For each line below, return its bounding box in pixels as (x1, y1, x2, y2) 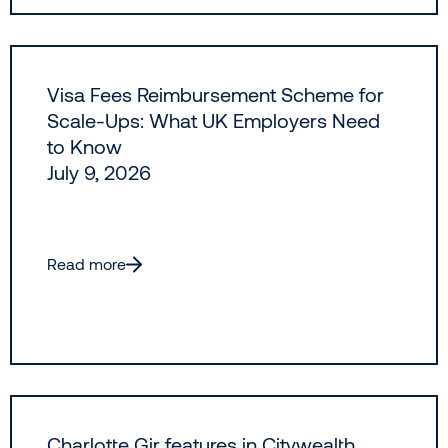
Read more (47, 254, 126, 274)
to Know (47, 134, 122, 159)
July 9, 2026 (47, 160, 151, 185)
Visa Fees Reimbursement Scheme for (47, 82, 384, 107)
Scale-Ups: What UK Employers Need (47, 108, 380, 133)
